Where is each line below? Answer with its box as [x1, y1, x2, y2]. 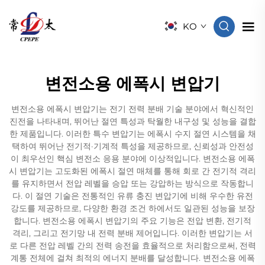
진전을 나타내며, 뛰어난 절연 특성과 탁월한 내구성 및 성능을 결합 [9, 116, 256, 127]
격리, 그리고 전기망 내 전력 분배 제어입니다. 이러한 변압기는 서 [12, 228, 253, 238]
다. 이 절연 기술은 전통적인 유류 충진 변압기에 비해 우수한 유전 [12, 190, 253, 201]
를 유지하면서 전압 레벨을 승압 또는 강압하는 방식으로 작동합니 [11, 178, 254, 189]
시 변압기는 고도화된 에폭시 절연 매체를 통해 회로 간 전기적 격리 [9, 166, 256, 176]
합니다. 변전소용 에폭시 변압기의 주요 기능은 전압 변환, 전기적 [14, 215, 251, 226]
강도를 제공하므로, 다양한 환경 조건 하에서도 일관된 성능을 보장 [10, 203, 255, 214]
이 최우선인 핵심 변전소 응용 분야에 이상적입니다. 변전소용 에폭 [10, 153, 255, 164]
